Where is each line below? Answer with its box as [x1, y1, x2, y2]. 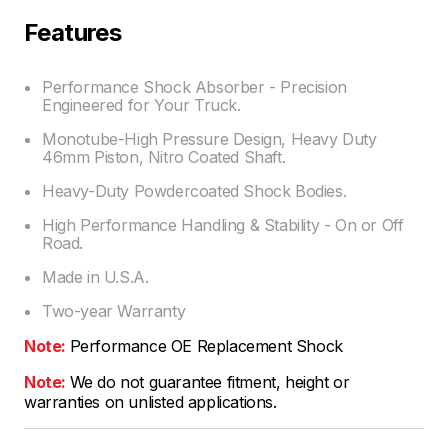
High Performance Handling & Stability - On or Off [42, 214, 404, 235]
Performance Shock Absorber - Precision [42, 76, 347, 97]
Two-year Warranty [42, 300, 186, 321]
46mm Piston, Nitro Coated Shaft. [42, 146, 286, 167]
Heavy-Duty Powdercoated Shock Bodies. [42, 180, 347, 201]
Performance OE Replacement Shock [69, 335, 343, 356]
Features [24, 17, 122, 47]
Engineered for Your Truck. [42, 94, 241, 115]
